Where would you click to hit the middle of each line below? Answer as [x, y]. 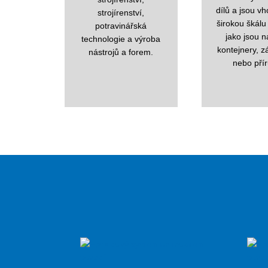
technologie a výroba [121, 39]
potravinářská [121, 25]
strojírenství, [121, 12]
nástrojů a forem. [121, 52]
